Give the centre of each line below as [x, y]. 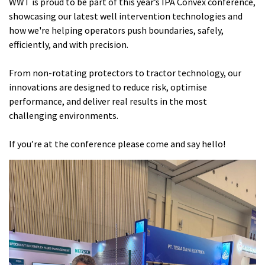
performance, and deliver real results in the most [108, 101]
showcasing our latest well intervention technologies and [126, 16]
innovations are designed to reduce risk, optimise [108, 87]
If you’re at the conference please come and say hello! [117, 144]
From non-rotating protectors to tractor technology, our [125, 73]
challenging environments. [64, 116]
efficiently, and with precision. [69, 45]
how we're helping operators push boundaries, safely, [116, 30]
